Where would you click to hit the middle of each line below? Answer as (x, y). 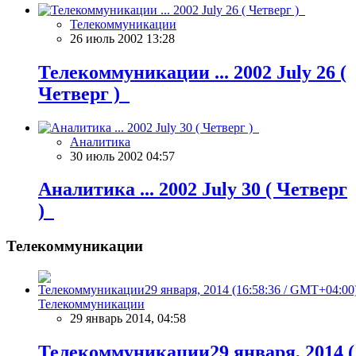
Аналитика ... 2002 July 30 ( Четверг (193, 190)
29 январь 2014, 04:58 (128, 319)
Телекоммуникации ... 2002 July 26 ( (192, 72)
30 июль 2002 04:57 (122, 156)
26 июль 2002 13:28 (122, 38)
